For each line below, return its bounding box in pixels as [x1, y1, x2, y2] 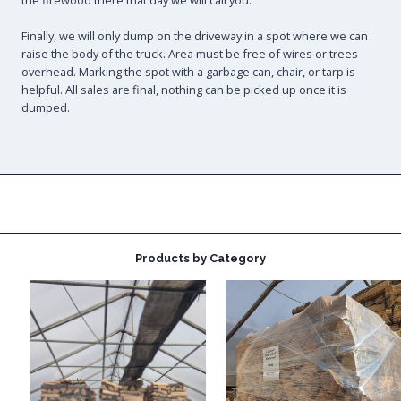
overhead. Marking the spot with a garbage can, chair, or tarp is [21, 64, 355, 80]
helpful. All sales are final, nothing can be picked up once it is [21, 81, 346, 98]
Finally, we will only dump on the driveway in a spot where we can [21, 28, 368, 44]
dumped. [21, 99, 70, 115]
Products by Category [135, 252, 266, 266]
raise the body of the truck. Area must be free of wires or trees [21, 46, 358, 62]
